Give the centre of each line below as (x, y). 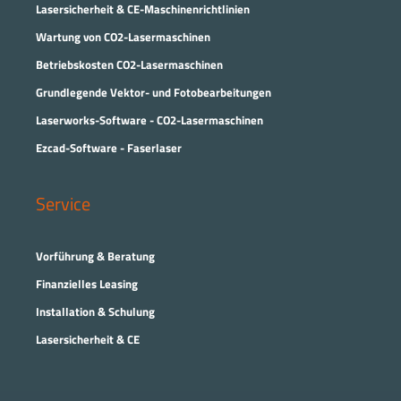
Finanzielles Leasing (87, 284)
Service (63, 204)
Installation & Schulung (95, 312)
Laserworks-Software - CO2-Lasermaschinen (149, 120)
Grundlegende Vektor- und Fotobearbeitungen (154, 93)
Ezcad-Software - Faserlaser (109, 148)
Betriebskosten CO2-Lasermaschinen (129, 65)
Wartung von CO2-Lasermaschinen (123, 37)
